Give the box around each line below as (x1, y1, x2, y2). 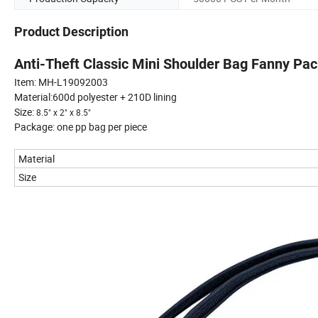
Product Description (14, 24, 128, 40)
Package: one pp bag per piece (14, 120, 147, 134)
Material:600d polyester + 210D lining (14, 90, 177, 104)
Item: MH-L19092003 (14, 75, 108, 89)
